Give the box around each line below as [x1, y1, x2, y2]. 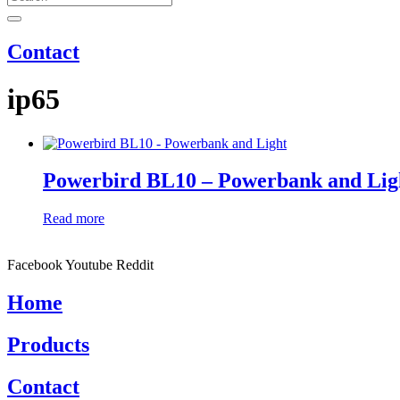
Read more [43, 211, 104, 227]
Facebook [7, 257, 62, 273]
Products [7, 333, 89, 357]
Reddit [116, 257, 154, 273]
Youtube [65, 257, 112, 273]
